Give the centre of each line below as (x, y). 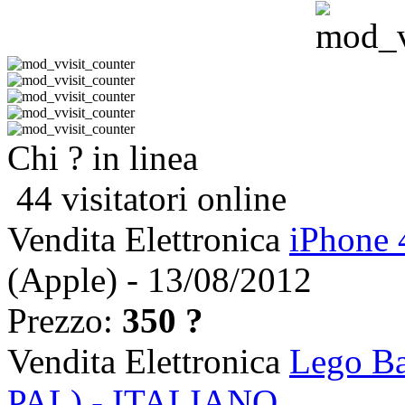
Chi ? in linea (103, 158)
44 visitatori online (147, 199)
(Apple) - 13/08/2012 (160, 280)
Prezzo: (65, 321)
